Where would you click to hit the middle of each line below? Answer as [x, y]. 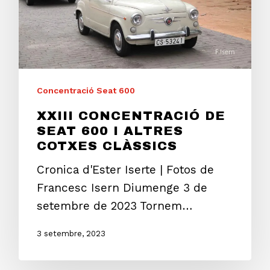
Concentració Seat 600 [86, 91]
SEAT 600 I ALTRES [110, 131]
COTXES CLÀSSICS [107, 146]
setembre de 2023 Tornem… [115, 206]
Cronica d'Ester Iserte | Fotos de [125, 170]
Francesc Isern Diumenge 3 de [122, 188]
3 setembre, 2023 [71, 234]
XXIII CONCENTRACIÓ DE [131, 116]
